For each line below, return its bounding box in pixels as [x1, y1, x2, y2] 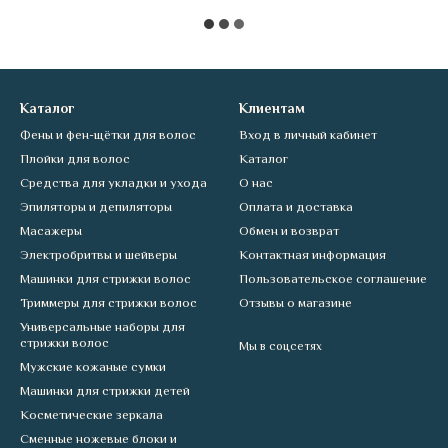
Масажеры [20, 223, 82, 238]
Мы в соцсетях [239, 339, 322, 353]
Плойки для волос [20, 151, 130, 166]
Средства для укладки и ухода [20, 175, 207, 190]
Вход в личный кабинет [239, 127, 377, 142]
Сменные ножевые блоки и [20, 431, 177, 446]
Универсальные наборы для [20, 319, 185, 334]
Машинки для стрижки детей [20, 383, 190, 398]
